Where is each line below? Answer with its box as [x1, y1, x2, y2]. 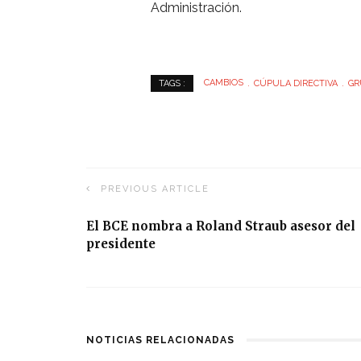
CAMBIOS [204, 77, 243, 89]
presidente [86, 236, 156, 252]
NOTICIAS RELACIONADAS [86, 334, 234, 346]
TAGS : [159, 78, 185, 89]
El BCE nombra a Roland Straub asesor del [86, 218, 355, 234]
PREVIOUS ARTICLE [101, 184, 210, 195]
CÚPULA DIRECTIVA [254, 77, 338, 89]
